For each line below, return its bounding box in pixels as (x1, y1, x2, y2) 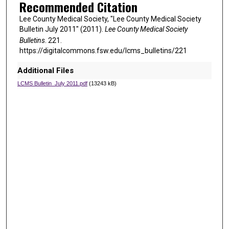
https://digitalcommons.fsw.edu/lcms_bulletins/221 (19, 47, 187, 55)
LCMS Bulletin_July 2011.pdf (17, 80, 87, 86)
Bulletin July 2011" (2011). (19, 25, 105, 34)
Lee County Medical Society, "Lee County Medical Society (19, 15, 201, 24)
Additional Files (17, 65, 74, 75)
